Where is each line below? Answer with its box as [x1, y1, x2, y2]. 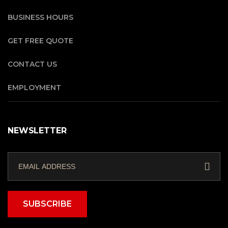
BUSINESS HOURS [8, 12, 73, 22]
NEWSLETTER [8, 125, 67, 135]
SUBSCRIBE [23, 198, 72, 209]
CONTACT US [8, 59, 57, 69]
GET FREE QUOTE [8, 36, 73, 45]
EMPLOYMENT [8, 82, 61, 92]
